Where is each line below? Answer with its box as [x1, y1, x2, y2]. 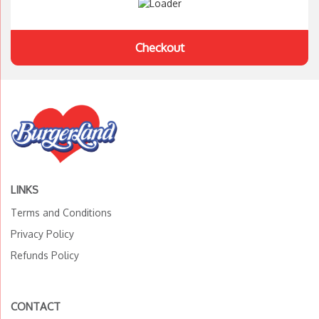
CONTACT [11, 299, 61, 313]
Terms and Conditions [11, 206, 112, 219]
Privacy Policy [11, 227, 74, 240]
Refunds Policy [11, 249, 79, 261]
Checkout [135, 40, 184, 55]
